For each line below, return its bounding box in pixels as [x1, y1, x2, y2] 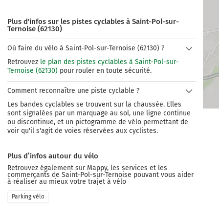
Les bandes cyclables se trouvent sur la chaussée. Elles [7, 100, 181, 109]
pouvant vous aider [131, 171, 194, 179]
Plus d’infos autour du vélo [7, 152, 98, 160]
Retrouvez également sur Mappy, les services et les [7, 164, 167, 172]
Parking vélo [12, 193, 44, 200]
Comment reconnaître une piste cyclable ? [7, 87, 139, 95]
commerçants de [7, 171, 62, 179]
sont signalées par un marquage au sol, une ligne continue [7, 109, 191, 117]
